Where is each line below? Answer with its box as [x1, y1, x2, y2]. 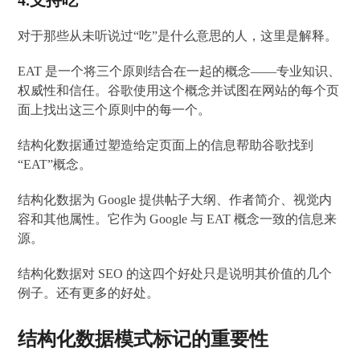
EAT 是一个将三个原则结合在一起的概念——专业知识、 [18, 63, 342, 78]
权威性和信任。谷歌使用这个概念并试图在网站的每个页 [18, 83, 340, 97]
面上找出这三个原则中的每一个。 [18, 102, 211, 117]
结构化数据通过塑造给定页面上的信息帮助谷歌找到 [18, 137, 314, 152]
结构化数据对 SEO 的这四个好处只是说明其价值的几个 [18, 266, 333, 280]
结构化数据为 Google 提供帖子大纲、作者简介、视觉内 [18, 192, 333, 207]
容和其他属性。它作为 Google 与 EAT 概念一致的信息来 [18, 211, 337, 226]
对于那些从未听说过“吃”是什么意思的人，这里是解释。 [18, 28, 338, 43]
